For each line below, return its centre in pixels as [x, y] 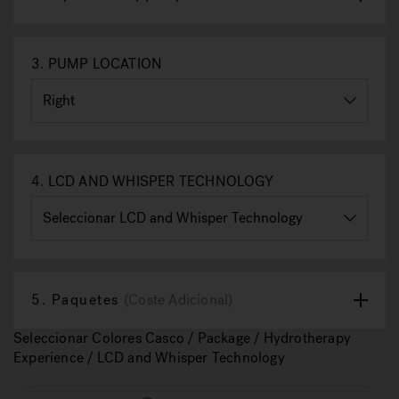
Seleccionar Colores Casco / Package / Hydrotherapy [183, 338]
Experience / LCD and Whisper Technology [149, 358]
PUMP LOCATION [103, 64]
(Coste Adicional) [179, 300]
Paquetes [85, 300]
